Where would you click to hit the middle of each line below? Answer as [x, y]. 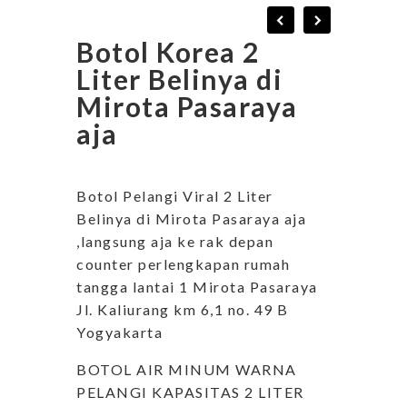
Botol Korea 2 [168, 52]
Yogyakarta [119, 333]
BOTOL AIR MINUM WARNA [187, 370]
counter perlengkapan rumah [183, 264]
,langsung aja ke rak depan [175, 242]
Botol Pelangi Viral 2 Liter [175, 196]
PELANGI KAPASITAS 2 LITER [190, 392]
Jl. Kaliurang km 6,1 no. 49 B [183, 310]
